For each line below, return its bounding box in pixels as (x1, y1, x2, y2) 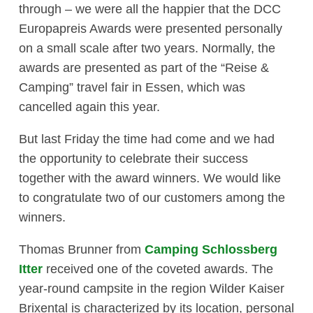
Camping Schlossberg (145, 242, 277, 257)
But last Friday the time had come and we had (19, 132, 275, 147)
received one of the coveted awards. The (43, 262, 273, 277)
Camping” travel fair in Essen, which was (19, 80, 245, 95)
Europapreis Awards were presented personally (19, 22, 282, 36)
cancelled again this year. (19, 100, 160, 115)
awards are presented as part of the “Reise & (19, 61, 269, 75)
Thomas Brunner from (19, 242, 145, 257)
